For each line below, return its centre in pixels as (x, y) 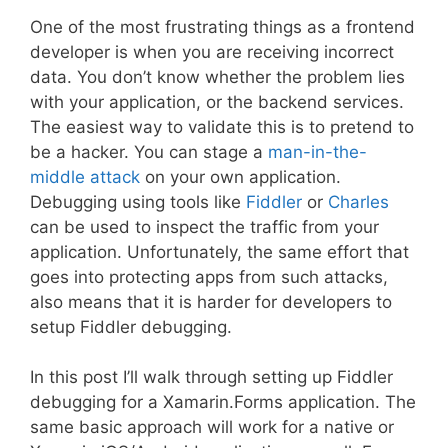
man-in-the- (317, 151)
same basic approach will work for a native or (212, 427)
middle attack (85, 176)
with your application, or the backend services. (217, 101)
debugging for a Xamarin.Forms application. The (223, 402)
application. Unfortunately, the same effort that (219, 251)
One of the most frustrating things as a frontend (222, 26)
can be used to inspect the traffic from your (204, 226)
